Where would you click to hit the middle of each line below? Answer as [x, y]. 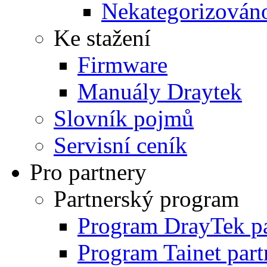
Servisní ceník [120, 145]
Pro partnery [88, 172]
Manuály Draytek [160, 91]
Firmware [122, 65]
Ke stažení [102, 38]
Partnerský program [146, 199]
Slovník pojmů [124, 118]
